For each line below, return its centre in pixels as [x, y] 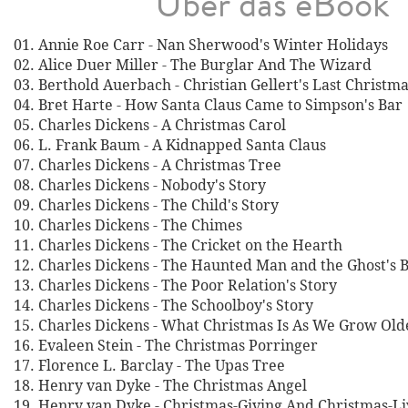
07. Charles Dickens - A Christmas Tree [148, 165]
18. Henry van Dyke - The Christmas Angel [160, 385]
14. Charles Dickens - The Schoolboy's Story [163, 305]
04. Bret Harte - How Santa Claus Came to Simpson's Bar [208, 105]
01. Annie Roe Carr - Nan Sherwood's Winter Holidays [201, 45]
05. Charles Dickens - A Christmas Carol [150, 125]
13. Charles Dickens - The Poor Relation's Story [175, 285]
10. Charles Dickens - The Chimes [128, 225]
